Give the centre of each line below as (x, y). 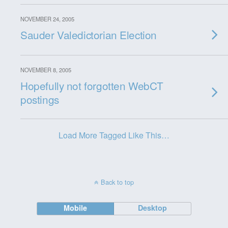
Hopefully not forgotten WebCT (92, 85)
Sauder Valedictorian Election (89, 35)
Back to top (117, 182)
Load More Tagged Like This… (114, 135)
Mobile (76, 208)
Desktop (153, 208)
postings (40, 99)
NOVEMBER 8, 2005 (46, 70)
